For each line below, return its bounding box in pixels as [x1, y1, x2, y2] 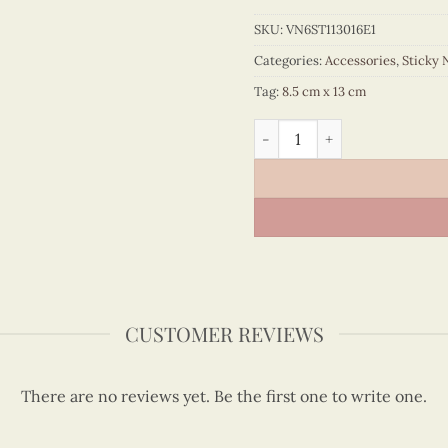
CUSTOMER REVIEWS [124, 320, 324, 348]
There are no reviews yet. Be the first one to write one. [20, 386, 427, 407]
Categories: [254, 51, 325, 69]
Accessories [325, 51, 396, 69]
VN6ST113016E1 [286, 20, 376, 38]
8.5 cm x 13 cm [282, 82, 366, 100]
